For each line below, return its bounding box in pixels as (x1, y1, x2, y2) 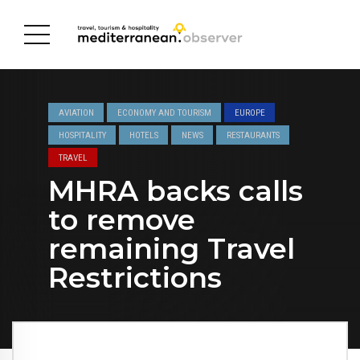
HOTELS (129, 129, 158, 141)
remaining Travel (48, 231, 295, 266)
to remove (48, 202, 195, 237)
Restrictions (48, 260, 222, 295)
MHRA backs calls (48, 173, 303, 208)
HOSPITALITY (58, 129, 106, 141)
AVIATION (58, 107, 94, 118)
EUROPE (234, 107, 265, 118)
